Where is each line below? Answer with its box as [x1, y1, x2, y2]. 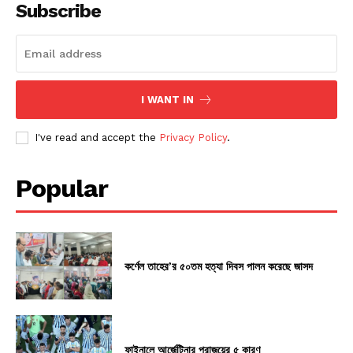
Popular [16, 173, 108, 203]
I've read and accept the [35, 131, 159, 143]
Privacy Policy [159, 131, 227, 143]
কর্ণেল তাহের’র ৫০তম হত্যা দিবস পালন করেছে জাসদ [124, 258, 314, 274]
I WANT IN [140, 93, 194, 106]
